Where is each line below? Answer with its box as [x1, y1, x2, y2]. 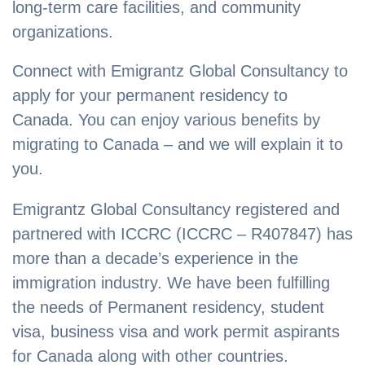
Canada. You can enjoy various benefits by [12, 111, 320, 130]
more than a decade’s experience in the [12, 249, 298, 268]
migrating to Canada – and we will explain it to [12, 135, 343, 154]
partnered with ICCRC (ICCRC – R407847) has [12, 225, 353, 244]
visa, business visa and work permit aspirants [12, 323, 340, 341]
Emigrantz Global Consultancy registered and [12, 200, 340, 219]
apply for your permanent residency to [12, 86, 288, 105]
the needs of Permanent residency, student [12, 298, 324, 317]
